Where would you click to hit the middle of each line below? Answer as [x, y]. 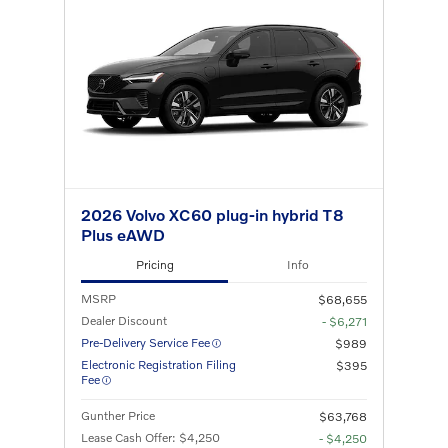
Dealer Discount [124, 320]
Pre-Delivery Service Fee [145, 342]
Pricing [154, 264]
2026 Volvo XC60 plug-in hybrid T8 [212, 215]
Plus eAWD [123, 235]
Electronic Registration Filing [158, 364]
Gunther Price [118, 415]
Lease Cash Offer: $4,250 [150, 437]
